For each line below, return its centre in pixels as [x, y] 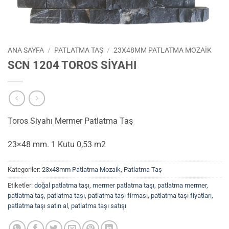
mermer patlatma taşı [123, 186]
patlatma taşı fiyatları [181, 196]
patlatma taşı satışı [99, 206]
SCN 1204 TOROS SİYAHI [72, 65]
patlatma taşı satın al [38, 206]
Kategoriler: [25, 170]
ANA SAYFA [26, 50]
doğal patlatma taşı [62, 186]
